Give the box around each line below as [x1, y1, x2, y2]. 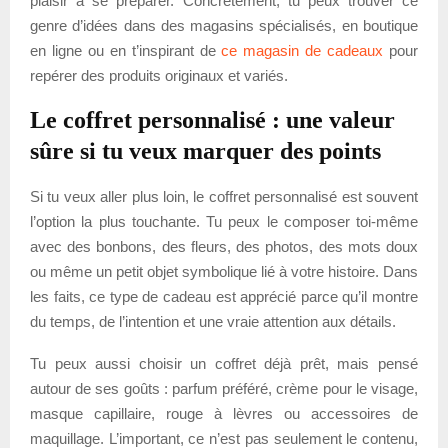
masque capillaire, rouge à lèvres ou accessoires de [30, 404, 418, 422]
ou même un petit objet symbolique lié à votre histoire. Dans [30, 262, 418, 280]
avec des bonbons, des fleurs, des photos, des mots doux [30, 237, 418, 255]
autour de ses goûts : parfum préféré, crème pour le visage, [30, 379, 418, 397]
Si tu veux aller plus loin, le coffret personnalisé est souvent [30, 187, 418, 205]
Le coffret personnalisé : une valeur [30, 106, 395, 133]
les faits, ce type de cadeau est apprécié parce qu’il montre [30, 287, 418, 305]
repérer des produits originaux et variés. [30, 66, 288, 84]
